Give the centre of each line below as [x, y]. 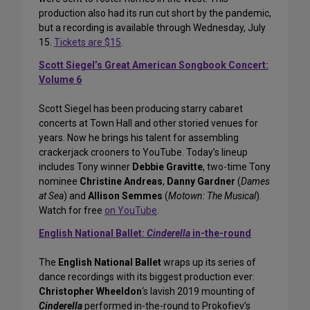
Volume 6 [60, 80]
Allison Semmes [125, 196]
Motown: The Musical [212, 196]
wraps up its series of [209, 263]
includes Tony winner [85, 167]
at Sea [51, 196]
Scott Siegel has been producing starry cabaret [141, 109]
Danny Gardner [201, 182]
